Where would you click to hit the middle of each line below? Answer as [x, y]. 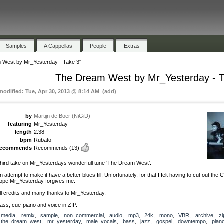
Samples [16, 46]
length [23, 132]
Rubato [43, 140]
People [98, 46]
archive [204, 215]
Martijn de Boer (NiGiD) [62, 116]
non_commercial [84, 215]
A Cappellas [58, 46]
